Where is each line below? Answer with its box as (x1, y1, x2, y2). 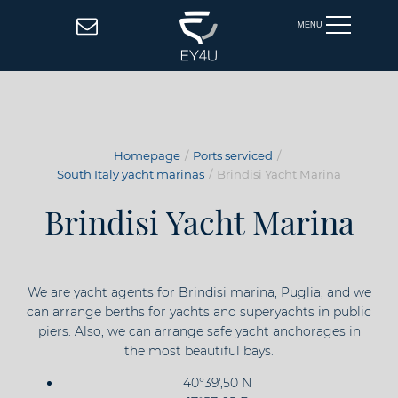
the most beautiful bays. (124, 343, 274, 360)
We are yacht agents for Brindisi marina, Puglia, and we (27, 284, 371, 301)
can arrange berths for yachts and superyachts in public (27, 304, 371, 321)
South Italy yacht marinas (57, 167, 204, 182)
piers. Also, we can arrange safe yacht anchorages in (37, 323, 361, 340)
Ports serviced (192, 148, 273, 163)
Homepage (113, 148, 180, 163)
